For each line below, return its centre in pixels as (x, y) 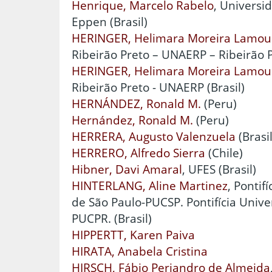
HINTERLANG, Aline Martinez (150, 185)
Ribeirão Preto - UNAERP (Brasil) (158, 87)
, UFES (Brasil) (219, 169)
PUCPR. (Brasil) (112, 218)
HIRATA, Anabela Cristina (140, 251)
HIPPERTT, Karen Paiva (133, 234)
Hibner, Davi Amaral (127, 169)
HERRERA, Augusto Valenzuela (154, 136)
